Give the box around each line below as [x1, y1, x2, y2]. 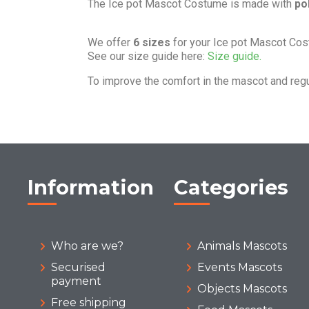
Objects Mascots [197, 281, 288, 295]
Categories [174, 175, 289, 199]
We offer [88, 35, 133, 49]
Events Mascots [197, 260, 283, 274]
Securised [51, 260, 106, 274]
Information [28, 175, 154, 199]
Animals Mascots [197, 239, 288, 252]
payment [51, 274, 101, 288]
